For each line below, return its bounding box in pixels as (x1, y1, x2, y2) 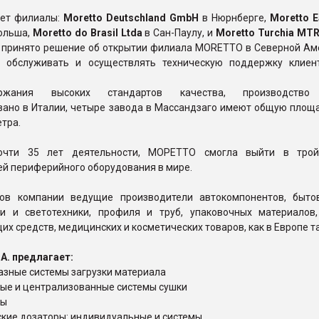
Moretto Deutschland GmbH (63, 12, 199, 24)
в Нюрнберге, (198, 12, 270, 24)
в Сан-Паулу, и (142, 27, 216, 39)
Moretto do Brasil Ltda (32, 27, 142, 39)
